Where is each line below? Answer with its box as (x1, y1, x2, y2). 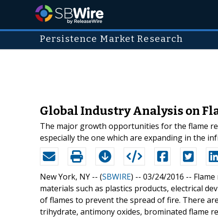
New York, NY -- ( (40, 171, 102, 182)
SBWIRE (102, 171, 131, 182)
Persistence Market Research (40, 34, 183, 44)
